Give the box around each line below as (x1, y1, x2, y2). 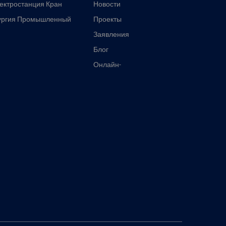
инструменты (93, 69, 137, 81)
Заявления (93, 28, 129, 40)
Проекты (93, 13, 122, 25)
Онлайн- (93, 59, 121, 71)
